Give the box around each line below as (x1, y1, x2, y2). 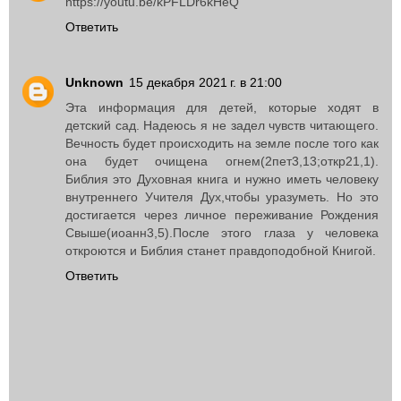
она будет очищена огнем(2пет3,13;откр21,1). (65, 153, 379, 168)
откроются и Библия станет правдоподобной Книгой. (65, 243, 376, 258)
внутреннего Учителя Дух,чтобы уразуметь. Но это (65, 189, 379, 204)
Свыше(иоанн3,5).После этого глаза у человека (65, 225, 379, 240)
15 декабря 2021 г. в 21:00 (129, 74, 282, 90)
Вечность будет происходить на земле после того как (65, 135, 379, 150)
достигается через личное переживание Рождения (65, 207, 379, 222)
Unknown (65, 74, 124, 90)
